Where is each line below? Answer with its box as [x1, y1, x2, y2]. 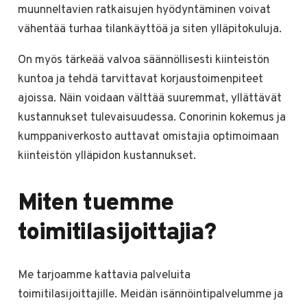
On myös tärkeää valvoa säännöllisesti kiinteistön [17, 53, 269, 69]
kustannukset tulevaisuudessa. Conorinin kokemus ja [17, 110, 286, 126]
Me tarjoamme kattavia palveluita [17, 267, 191, 283]
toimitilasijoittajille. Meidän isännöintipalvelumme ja [17, 286, 283, 302]
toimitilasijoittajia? [17, 218, 216, 249]
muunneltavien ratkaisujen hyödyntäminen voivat [17, 3, 271, 19]
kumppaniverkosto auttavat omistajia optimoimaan [17, 130, 279, 145]
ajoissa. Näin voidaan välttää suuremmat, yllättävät [17, 91, 282, 107]
